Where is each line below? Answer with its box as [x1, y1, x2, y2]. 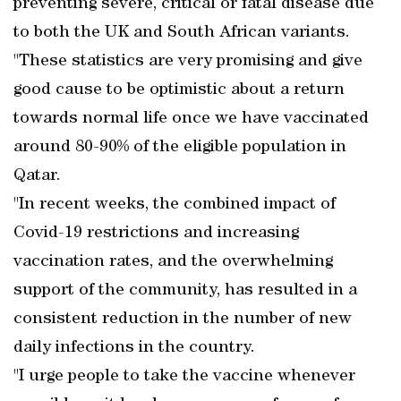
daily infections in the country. [13, 339, 255, 357]
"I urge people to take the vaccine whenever [13, 368, 355, 386]
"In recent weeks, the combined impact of [13, 196, 336, 214]
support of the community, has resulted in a [13, 282, 357, 300]
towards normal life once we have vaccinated [13, 110, 369, 128]
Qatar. [13, 167, 61, 185]
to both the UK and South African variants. [13, 24, 350, 42]
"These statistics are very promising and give [13, 53, 363, 71]
